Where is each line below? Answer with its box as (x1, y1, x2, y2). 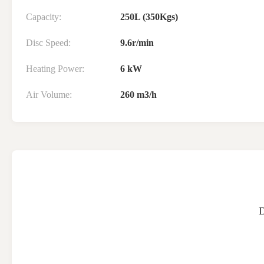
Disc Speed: (26, 38, 71, 48)
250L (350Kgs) (120, 12, 178, 22)
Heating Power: (26, 64, 84, 74)
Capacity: (26, 12, 61, 22)
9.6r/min (120, 38, 154, 48)
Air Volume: (26, 90, 72, 100)
